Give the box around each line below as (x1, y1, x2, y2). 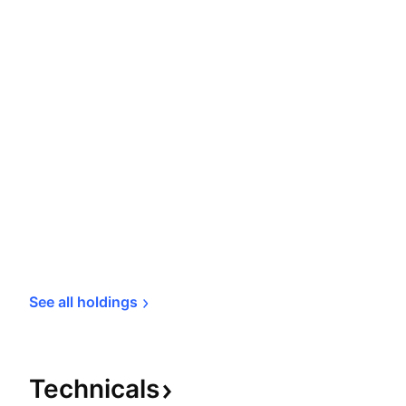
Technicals (29, 373, 159, 404)
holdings (77, 293, 138, 311)
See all (29, 293, 77, 311)
